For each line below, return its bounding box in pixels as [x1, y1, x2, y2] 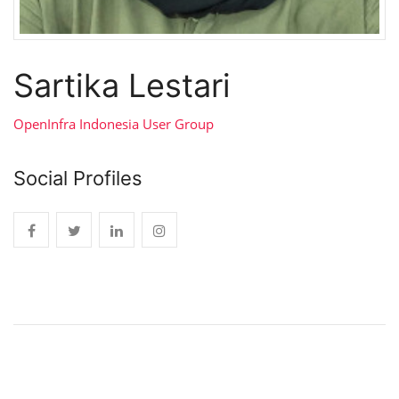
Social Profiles [13, 166, 142, 190]
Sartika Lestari [13, 65, 231, 105]
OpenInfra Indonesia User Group [13, 114, 214, 133]
